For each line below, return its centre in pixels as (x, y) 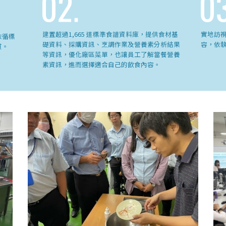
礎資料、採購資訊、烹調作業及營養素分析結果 (111, 44)
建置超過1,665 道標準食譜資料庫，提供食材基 (110, 34)
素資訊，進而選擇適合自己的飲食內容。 (101, 64)
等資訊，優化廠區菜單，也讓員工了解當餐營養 (111, 54)
